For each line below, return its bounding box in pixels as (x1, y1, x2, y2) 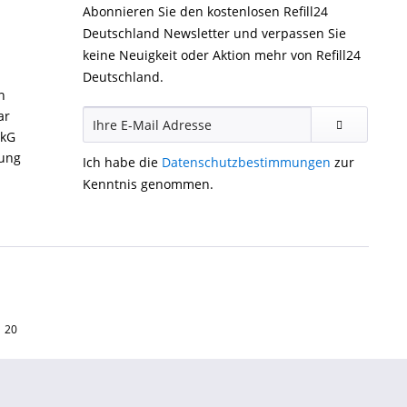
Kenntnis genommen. (83, 175, 213, 193)
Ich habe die (83, 154, 162, 171)
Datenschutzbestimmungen (162, 154, 331, 171)
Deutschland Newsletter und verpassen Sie (83, 25, 346, 42)
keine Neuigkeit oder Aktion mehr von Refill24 (83, 46, 361, 64)
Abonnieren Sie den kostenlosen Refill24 (83, 3, 328, 20)
